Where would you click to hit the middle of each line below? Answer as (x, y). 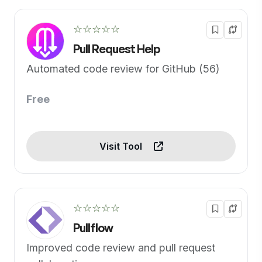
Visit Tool (122, 146)
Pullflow (93, 228)
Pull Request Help (116, 49)
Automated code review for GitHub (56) (123, 69)
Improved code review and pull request (121, 248)
